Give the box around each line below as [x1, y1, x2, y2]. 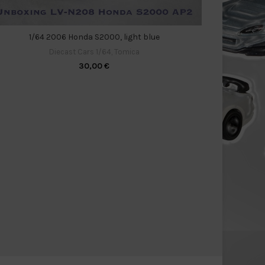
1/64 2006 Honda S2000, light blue [28, 31, 160, 42]
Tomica [114, 47, 140, 56]
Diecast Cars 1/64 [49, 47, 111, 56]
